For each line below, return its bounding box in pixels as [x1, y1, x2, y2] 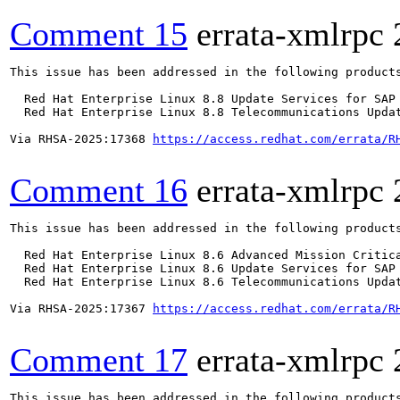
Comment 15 [10, 15, 187, 53]
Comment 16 [10, 171, 187, 209]
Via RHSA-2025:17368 [10, 132, 153, 146]
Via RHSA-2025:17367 [10, 302, 153, 315]
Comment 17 [10, 341, 187, 379]
